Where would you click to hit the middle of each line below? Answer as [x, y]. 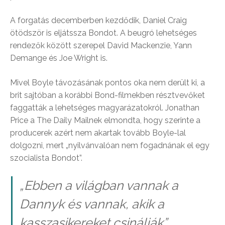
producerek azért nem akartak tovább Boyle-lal [98, 133]
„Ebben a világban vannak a [99, 186]
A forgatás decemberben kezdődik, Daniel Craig [98, 21]
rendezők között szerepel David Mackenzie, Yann [101, 46]
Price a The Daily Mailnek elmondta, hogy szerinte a [105, 121]
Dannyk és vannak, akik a [92, 204]
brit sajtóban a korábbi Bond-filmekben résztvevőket [107, 95]
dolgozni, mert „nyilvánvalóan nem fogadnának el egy [110, 146]
